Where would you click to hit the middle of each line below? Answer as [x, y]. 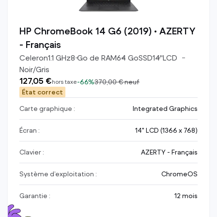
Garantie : [35, 196]
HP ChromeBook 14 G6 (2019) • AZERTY [107, 31]
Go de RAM [96, 58]
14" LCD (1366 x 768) [166, 131]
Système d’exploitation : [58, 174]
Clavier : [32, 152]
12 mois [186, 196]
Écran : [30, 131]
